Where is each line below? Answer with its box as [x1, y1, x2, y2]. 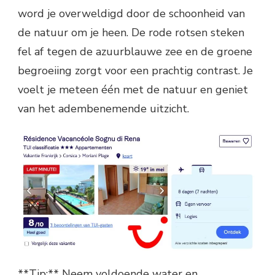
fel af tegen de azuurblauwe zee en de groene [18, 44, 252, 60]
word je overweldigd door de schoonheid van [18, 6, 245, 21]
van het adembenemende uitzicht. [18, 101, 189, 117]
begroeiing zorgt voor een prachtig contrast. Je [18, 63, 253, 79]
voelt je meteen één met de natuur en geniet [18, 82, 248, 98]
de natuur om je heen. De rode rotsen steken [18, 25, 244, 41]
